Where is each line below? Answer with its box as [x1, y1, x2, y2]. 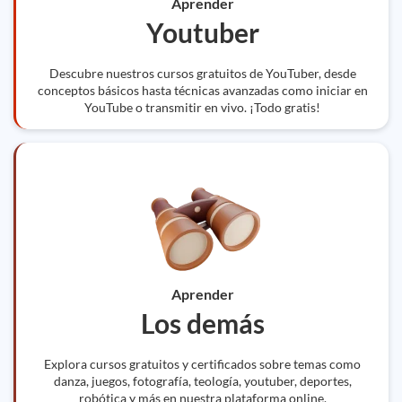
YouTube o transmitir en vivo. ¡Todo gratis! [84, 100, 320, 115]
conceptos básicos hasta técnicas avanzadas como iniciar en [37, 83, 368, 98]
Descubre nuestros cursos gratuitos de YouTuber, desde [48, 66, 356, 81]
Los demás [140, 307, 265, 339]
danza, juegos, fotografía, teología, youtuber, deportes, [53, 373, 352, 389]
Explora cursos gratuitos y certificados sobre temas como [44, 356, 361, 371]
